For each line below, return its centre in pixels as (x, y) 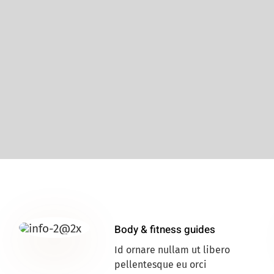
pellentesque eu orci (160, 265)
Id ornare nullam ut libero (172, 250)
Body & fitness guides (165, 230)
